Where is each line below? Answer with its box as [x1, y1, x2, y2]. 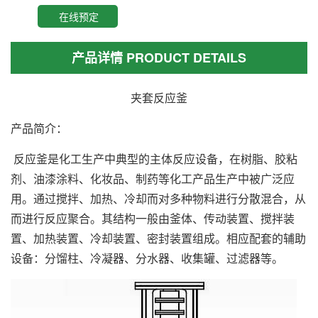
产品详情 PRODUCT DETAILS [72, 48, 246, 67]
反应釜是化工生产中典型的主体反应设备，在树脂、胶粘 [11, 150, 297, 167]
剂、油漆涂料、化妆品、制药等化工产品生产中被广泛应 [11, 170, 295, 187]
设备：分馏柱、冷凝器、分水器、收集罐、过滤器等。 [11, 249, 283, 266]
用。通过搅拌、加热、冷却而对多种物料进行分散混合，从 [11, 190, 306, 207]
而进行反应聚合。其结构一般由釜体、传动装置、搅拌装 [11, 209, 295, 226]
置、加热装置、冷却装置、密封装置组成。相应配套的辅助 [11, 229, 306, 246]
